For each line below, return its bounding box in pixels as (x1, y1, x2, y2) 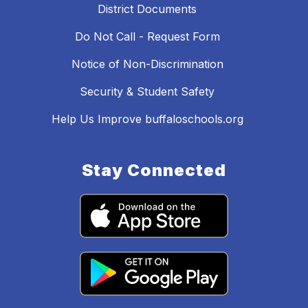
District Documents (98, 2, 197, 16)
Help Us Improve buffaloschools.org (51, 112, 243, 126)
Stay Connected (82, 160, 226, 181)
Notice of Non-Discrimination (71, 57, 223, 71)
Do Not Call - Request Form (74, 30, 220, 44)
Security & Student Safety (80, 85, 214, 99)
